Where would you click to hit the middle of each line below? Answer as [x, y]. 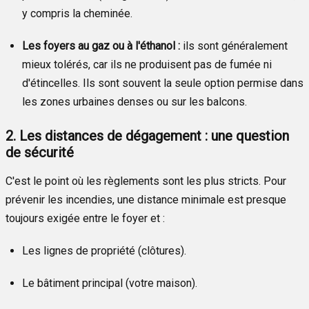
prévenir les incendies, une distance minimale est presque [146, 199]
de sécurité [40, 152]
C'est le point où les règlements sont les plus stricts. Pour [146, 181]
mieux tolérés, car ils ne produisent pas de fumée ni [147, 64]
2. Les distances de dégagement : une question [147, 136]
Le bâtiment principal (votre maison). [110, 283]
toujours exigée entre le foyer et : [85, 218]
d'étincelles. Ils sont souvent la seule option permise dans [163, 83]
